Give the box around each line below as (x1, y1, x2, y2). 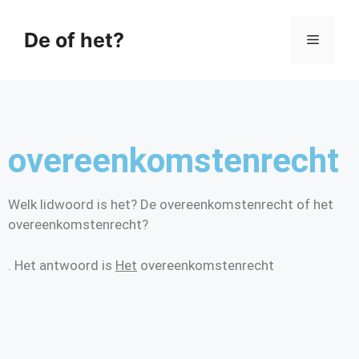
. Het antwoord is (8, 256, 115, 273)
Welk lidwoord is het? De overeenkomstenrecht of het (8, 196, 333, 212)
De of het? (24, 28, 124, 52)
